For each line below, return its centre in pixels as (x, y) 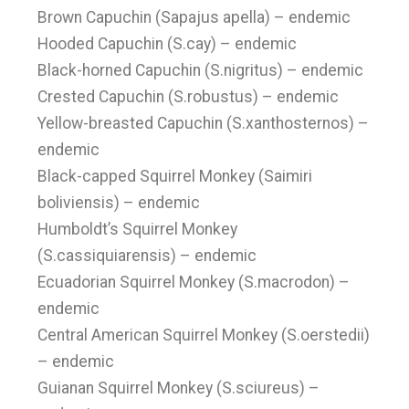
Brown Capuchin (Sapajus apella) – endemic (194, 17)
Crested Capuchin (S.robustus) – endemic (189, 97)
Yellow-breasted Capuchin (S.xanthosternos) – (204, 123)
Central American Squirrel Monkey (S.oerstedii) (204, 335)
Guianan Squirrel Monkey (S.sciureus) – (179, 388)
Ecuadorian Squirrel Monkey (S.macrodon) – (194, 282)
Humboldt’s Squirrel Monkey (138, 229)
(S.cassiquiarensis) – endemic (147, 256)
